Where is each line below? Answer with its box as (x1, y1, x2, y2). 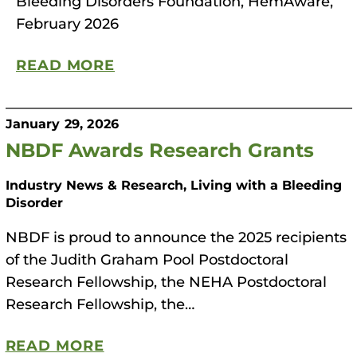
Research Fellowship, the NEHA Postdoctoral (5, 271, 327, 291)
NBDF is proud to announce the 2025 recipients (5, 226, 347, 246)
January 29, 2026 (5, 114, 120, 131)
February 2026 (16, 13, 119, 33)
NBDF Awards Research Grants (5, 135, 314, 162)
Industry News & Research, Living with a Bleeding (5, 175, 342, 193)
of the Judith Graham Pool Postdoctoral (5, 249, 288, 269)
